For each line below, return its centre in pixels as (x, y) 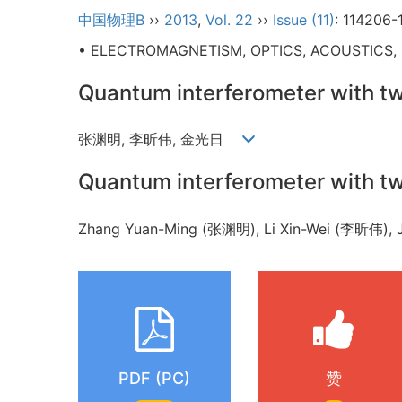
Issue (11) (304, 20)
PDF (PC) (154, 378)
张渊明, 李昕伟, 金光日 (160, 140)
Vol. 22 (229, 20)
